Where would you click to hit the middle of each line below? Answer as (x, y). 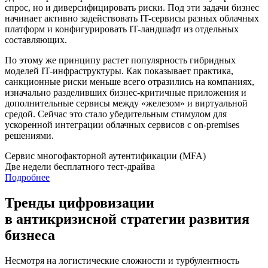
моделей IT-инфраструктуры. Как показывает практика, (119, 71)
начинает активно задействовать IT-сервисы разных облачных (132, 19)
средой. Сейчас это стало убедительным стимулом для (116, 114)
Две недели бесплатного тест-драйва (80, 167)
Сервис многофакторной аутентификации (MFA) (105, 156)
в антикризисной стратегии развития (127, 219)
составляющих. (36, 40)
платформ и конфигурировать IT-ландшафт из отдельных (122, 29)
